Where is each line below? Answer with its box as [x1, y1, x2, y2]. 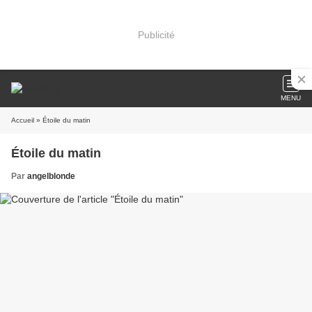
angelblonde [27, 171, 75, 181]
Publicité [137, 29, 175, 40]
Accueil [11, 116, 34, 124]
